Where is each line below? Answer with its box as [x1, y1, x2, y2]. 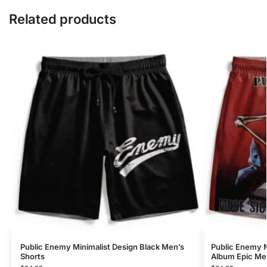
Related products [9, 11, 116, 27]
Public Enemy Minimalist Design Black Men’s [20, 241, 184, 252]
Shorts [20, 251, 45, 261]
